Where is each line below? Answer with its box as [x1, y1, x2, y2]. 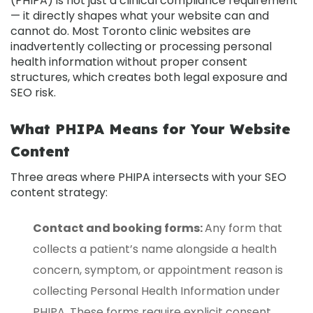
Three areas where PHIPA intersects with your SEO [10, 168, 286, 185]
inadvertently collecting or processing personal [10, 38, 272, 54]
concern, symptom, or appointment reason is [33, 261, 283, 278]
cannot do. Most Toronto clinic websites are [10, 22, 251, 39]
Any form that [205, 219, 282, 236]
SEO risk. [10, 84, 56, 101]
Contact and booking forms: [33, 219, 205, 236]
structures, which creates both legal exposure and [10, 68, 287, 85]
